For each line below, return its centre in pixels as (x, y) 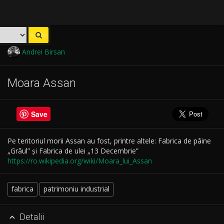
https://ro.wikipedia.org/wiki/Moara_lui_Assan (80, 160)
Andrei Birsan (42, 52)
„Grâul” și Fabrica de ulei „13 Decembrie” (73, 150)
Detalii (30, 217)
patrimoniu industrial (76, 189)
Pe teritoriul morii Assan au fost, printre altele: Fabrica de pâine (109, 140)
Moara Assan (42, 83)
